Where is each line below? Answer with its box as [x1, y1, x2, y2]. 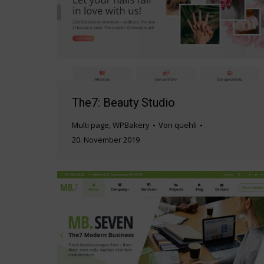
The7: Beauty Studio [72, 95, 175, 110]
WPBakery [113, 120, 150, 131]
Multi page [72, 120, 109, 131]
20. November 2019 [72, 134, 140, 146]
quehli [174, 120, 197, 131]
